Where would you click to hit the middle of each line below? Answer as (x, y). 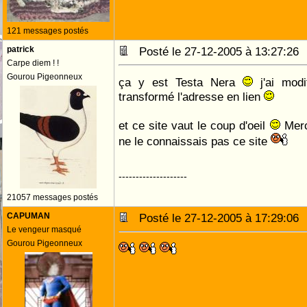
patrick (21, 49)
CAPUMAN (28, 216)
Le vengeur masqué (44, 230)
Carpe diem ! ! (33, 63)
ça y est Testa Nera (181, 82)
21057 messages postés (52, 197)
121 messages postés (48, 31)
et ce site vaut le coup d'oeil (194, 125)
